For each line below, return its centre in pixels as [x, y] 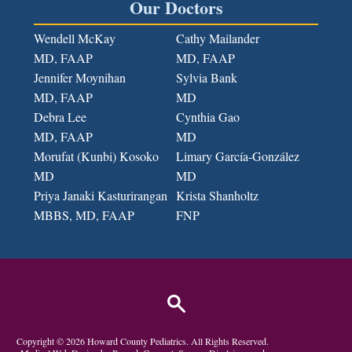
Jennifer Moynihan [79, 77]
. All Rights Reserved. [228, 341]
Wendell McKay [74, 38]
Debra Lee [60, 116]
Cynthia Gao [208, 116]
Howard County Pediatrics [137, 341]
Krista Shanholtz [217, 195]
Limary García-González [238, 156]
